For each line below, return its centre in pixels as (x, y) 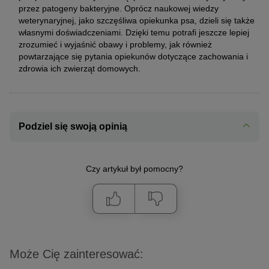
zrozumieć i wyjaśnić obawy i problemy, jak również (115, 44)
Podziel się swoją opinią (73, 126)
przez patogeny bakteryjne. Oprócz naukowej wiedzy (119, 8)
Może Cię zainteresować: (77, 254)
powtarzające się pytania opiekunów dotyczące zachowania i (133, 56)
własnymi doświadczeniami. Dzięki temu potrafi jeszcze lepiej (134, 32)
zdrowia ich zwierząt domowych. (80, 68)
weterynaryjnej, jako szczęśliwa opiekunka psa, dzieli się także (137, 20)
